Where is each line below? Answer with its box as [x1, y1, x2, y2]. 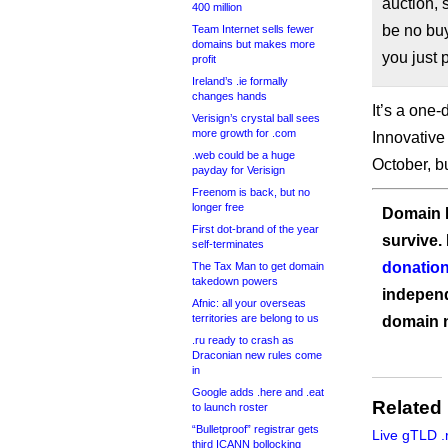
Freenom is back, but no [192, 186, 310, 198]
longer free [192, 201, 244, 213]
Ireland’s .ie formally [192, 75, 288, 87]
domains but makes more [192, 38, 315, 50]
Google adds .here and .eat [192, 386, 324, 398]
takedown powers [192, 275, 278, 287]
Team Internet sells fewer [192, 23, 314, 35]
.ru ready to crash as [192, 334, 294, 346]
